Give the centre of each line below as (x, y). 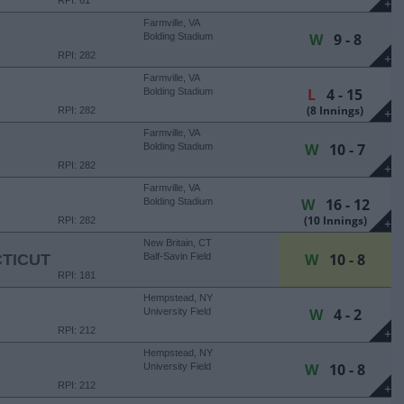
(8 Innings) (335, 110)
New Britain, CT (178, 243)
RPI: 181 (77, 275)
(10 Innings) (335, 220)
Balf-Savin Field (177, 256)
